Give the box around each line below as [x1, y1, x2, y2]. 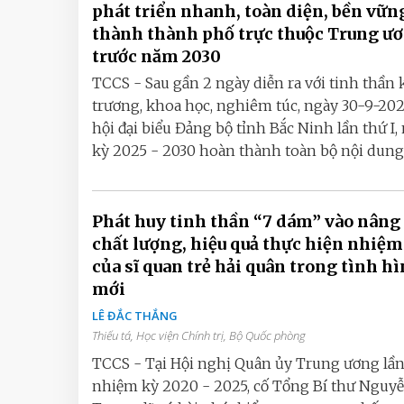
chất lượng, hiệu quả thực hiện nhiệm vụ [92, 234, 262, 254]
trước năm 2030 [92, 46, 221, 67]
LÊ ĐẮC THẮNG [92, 308, 178, 324]
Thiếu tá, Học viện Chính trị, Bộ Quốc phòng [92, 327, 306, 344]
